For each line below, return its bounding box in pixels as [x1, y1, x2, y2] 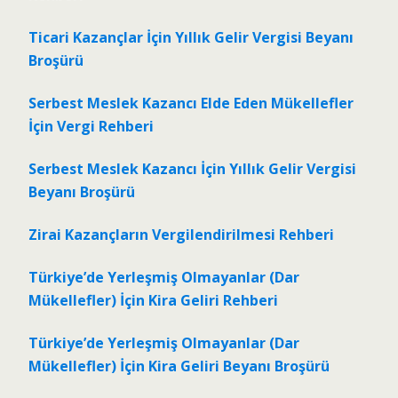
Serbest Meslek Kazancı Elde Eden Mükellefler [28, 93, 354, 114]
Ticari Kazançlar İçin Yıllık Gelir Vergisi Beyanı [28, 28, 354, 48]
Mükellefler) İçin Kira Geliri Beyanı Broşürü [28, 356, 330, 377]
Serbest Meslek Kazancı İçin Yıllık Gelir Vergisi [28, 159, 356, 179]
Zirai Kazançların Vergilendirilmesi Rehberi [28, 225, 334, 245]
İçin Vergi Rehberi [28, 116, 154, 137]
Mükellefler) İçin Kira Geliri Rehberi [28, 291, 278, 311]
